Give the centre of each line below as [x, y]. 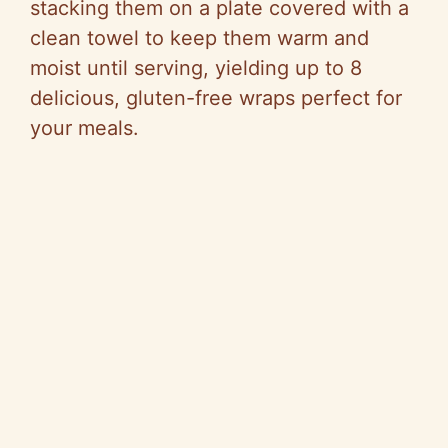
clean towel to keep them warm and [199, 38]
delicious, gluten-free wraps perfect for [216, 98]
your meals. [84, 128]
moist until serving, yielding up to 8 [196, 68]
